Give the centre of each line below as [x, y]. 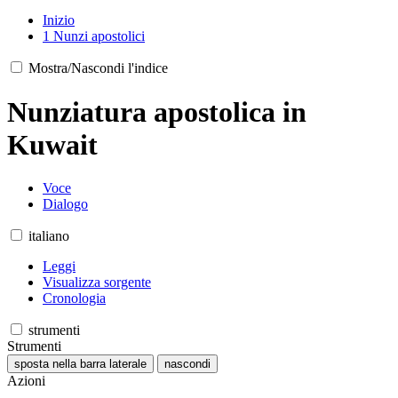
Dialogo [65, 204]
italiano [49, 236]
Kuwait [52, 144]
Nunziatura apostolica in [157, 111]
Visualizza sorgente [97, 283]
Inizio [59, 20]
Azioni [26, 381]
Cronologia [74, 298]
